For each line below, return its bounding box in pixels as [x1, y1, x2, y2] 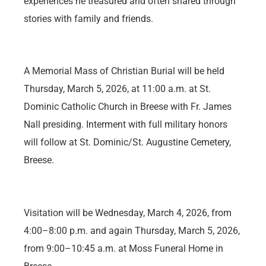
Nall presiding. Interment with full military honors [24, 119, 227, 131]
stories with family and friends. [24, 12, 153, 24]
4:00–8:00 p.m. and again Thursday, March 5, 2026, [24, 225, 240, 237]
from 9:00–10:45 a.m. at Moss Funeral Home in [24, 243, 223, 255]
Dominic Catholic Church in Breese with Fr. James [24, 101, 232, 113]
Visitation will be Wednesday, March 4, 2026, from [24, 207, 232, 219]
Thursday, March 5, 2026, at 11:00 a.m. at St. [24, 83, 211, 95]
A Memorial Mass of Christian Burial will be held [24, 65, 224, 77]
